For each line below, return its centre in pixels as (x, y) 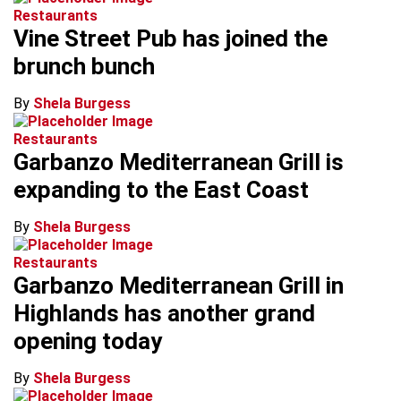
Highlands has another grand (164, 313)
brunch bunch (84, 66)
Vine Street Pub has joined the (171, 38)
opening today (88, 341)
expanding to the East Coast (161, 190)
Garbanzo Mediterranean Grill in (179, 286)
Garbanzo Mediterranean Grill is (179, 162)
